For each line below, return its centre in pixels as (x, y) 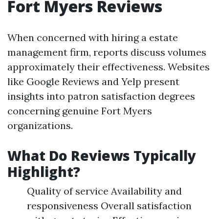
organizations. (40, 125)
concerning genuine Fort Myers (80, 111)
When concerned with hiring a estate (93, 37)
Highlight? (44, 172)
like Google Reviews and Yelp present (93, 81)
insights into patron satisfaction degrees (101, 96)
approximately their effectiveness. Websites (109, 67)
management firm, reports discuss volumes (107, 52)
